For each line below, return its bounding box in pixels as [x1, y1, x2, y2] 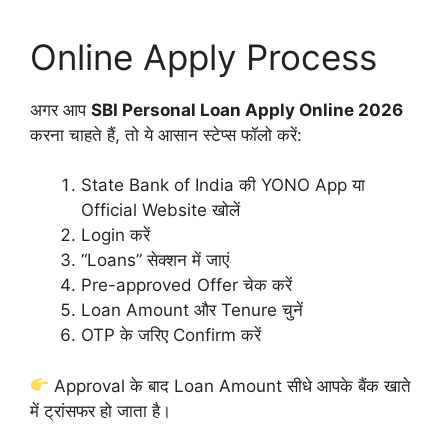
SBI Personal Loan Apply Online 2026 [91, 99, 403, 120]
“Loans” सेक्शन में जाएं [81, 250, 229, 271]
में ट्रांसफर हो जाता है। [30, 400, 171, 421]
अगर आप [30, 99, 91, 120]
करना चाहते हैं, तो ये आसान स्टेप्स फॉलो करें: [30, 124, 302, 145]
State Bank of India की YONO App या [81, 175, 365, 196]
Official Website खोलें [81, 200, 240, 221]
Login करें [81, 225, 150, 246]
